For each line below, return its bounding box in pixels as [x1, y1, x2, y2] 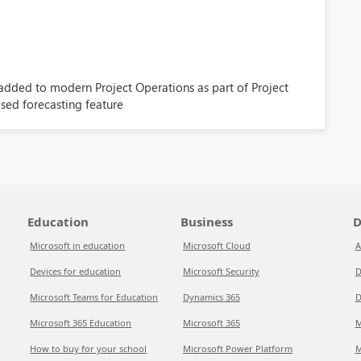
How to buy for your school [30, 342, 147, 355]
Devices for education [30, 265, 122, 277]
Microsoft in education [30, 239, 126, 251]
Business [180, 214, 233, 230]
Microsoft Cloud [182, 239, 251, 251]
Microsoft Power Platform [182, 342, 293, 355]
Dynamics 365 [182, 291, 240, 303]
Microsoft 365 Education [30, 317, 132, 329]
